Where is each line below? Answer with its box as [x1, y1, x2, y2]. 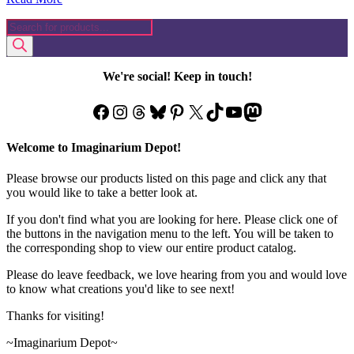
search [6, 32, 37, 46]
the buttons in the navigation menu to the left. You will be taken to [6, 227, 333, 241]
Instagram [110, 100, 186, 122]
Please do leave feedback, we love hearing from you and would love [6, 268, 347, 282]
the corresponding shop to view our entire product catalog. [6, 241, 296, 255]
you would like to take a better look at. [6, 186, 198, 200]
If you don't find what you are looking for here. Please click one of [6, 213, 337, 227]
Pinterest [167, 100, 234, 122]
